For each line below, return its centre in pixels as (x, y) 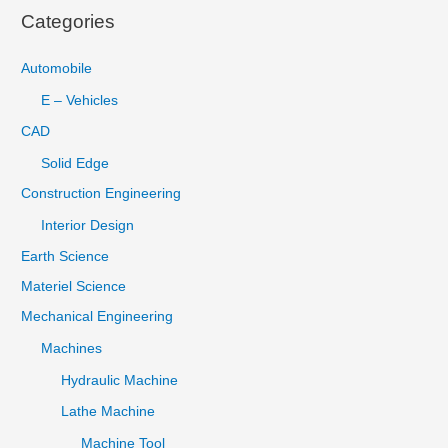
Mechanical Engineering (97, 317)
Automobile (57, 69)
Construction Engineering (101, 194)
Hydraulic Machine (120, 381)
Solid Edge (75, 163)
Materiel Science (74, 286)
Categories (68, 22)
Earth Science (65, 256)
